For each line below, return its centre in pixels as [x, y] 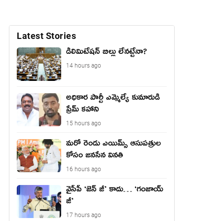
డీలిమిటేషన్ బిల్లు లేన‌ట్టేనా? [107, 53]
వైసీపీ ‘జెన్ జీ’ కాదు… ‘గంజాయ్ [115, 191]
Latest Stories [46, 36]
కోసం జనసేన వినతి [95, 157]
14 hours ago [84, 66]
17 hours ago [84, 215]
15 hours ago [84, 123]
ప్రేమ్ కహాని [83, 111]
